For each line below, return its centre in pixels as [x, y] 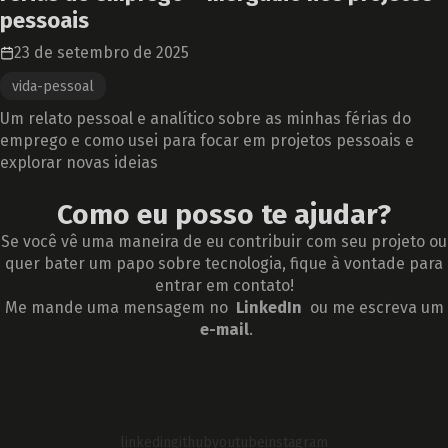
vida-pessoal [53, 86]
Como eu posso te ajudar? [224, 214]
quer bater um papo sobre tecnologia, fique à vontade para [224, 263]
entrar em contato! [224, 285]
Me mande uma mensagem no [120, 307]
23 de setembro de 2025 [101, 52]
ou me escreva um [372, 307]
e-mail [224, 329]
